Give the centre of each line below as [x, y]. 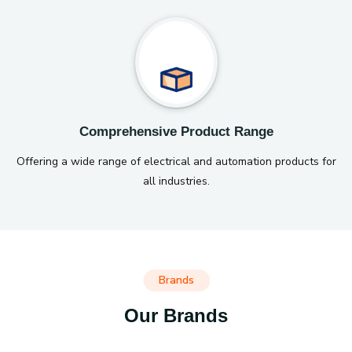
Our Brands [176, 315]
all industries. [176, 181]
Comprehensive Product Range [176, 131]
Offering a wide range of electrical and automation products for [176, 161]
